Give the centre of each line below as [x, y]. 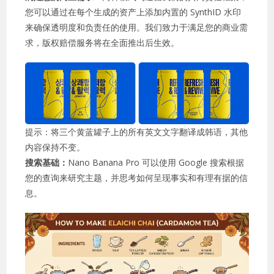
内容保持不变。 [55, 147]
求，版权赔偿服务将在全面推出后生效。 [102, 43]
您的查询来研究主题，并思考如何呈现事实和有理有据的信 [137, 178]
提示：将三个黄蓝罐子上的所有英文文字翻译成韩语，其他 [137, 132]
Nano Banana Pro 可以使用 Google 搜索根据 [156, 163]
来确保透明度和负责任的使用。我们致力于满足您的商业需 [137, 27]
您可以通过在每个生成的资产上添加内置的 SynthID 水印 [133, 12]
